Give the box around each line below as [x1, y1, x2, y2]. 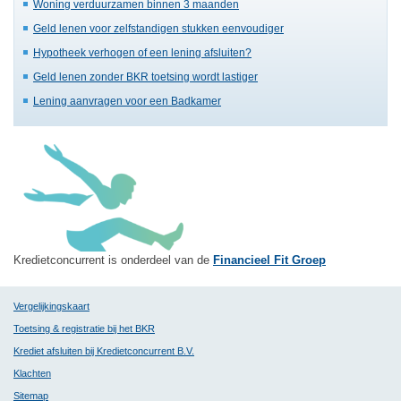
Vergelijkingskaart [13, 300, 90, 311]
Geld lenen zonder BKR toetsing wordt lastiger [33, 70, 258, 82]
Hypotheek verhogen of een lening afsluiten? [33, 46, 252, 58]
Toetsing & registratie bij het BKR [13, 322, 155, 334]
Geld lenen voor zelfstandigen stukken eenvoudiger [33, 21, 284, 34]
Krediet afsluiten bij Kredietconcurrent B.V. [13, 345, 194, 356]
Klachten [13, 367, 51, 379]
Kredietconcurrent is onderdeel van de [13, 252, 213, 267]
